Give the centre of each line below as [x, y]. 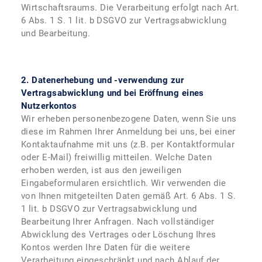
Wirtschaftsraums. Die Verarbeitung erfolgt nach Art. [130, 8]
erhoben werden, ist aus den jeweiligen [101, 170]
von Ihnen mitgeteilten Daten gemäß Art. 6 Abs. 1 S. [128, 196]
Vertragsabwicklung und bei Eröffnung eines [113, 93]
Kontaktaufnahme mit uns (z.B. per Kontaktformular [128, 144]
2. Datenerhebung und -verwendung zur [103, 80]
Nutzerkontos [49, 106]
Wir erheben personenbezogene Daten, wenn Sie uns [129, 119]
